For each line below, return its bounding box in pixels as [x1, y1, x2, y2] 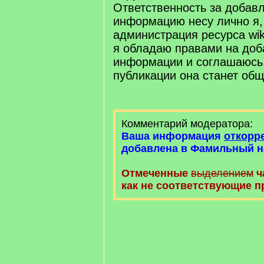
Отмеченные [121, 167, 188, 179]
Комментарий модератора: [121, 118, 253, 130]
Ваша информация [121, 130, 224, 142]
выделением [191, 167, 253, 179]
